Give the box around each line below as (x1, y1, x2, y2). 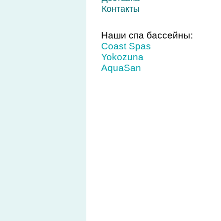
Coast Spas (101, 41, 151, 51)
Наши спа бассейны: (101, 30, 193, 40)
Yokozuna (101, 52, 144, 62)
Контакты (101, 4, 140, 14)
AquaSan (101, 63, 141, 73)
